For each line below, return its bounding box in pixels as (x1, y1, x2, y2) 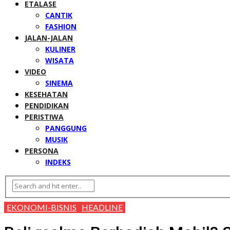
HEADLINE (82, 202, 123, 212)
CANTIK (45, 10, 72, 20)
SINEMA (45, 78, 73, 88)
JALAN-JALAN (25, 33, 73, 43)
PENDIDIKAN (25, 101, 69, 110)
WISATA (45, 55, 74, 65)
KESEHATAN (25, 89, 68, 99)
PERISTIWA (25, 112, 64, 122)
